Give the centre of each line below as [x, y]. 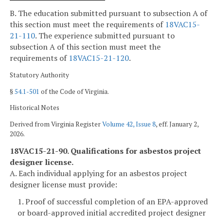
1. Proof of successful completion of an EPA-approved [113, 202]
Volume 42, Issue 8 [129, 124]
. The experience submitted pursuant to [105, 36]
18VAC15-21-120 [99, 58]
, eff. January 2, [177, 124]
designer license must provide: [64, 184]
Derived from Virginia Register [56, 124]
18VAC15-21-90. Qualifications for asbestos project [105, 151]
